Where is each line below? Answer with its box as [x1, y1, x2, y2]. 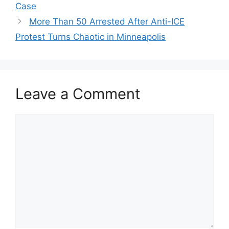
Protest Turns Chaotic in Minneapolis [15, 31, 166, 42]
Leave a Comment [15, 84, 141, 103]
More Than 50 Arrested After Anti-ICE [29, 16, 185, 27]
